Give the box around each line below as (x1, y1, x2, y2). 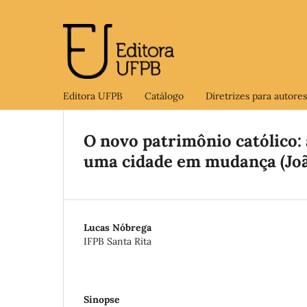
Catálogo (145, 89, 184, 102)
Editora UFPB (63, 89, 123, 102)
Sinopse (84, 293, 120, 306)
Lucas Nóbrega (84, 221, 151, 234)
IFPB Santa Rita (84, 234, 151, 247)
